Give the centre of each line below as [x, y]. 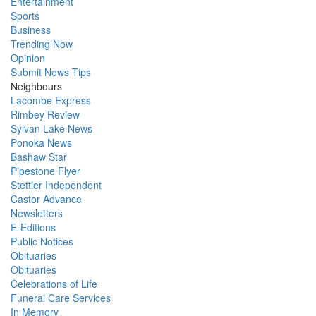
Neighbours [36, 86]
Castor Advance [46, 199]
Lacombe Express [51, 101]
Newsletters [37, 213]
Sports [25, 16]
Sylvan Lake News [51, 129]
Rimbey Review [45, 115]
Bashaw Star [39, 157]
